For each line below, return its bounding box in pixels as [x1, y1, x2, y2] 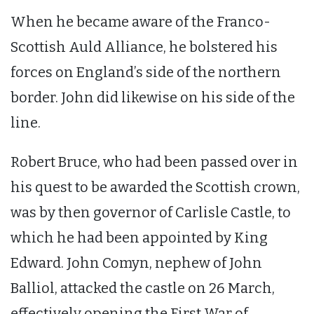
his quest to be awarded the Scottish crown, [11, 178, 300, 196]
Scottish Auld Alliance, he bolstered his [11, 38, 278, 55]
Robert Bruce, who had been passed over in [11, 153, 298, 170]
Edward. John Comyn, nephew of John [11, 254, 262, 271]
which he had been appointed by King [11, 228, 268, 246]
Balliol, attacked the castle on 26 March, [11, 279, 275, 296]
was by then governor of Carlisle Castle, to [11, 203, 291, 221]
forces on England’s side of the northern [11, 63, 281, 81]
